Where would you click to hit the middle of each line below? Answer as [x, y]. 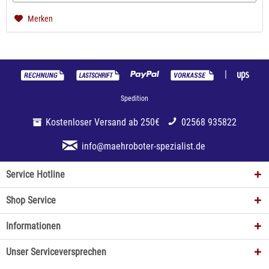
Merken [41, 19]
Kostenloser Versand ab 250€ [103, 122]
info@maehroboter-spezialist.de [143, 146]
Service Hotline [35, 174]
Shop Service [31, 200]
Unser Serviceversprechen [56, 252]
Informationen [33, 226]
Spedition [134, 98]
